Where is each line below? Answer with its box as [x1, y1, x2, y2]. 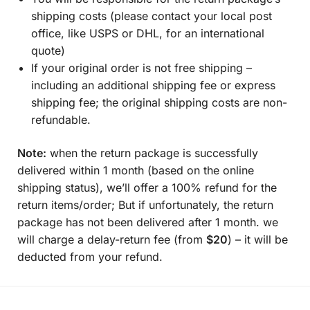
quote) [31, 44, 65, 58]
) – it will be [228, 232, 288, 247]
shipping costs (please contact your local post [31, 9, 272, 24]
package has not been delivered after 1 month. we [17, 215, 278, 230]
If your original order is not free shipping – [31, 61, 252, 75]
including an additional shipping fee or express [31, 78, 275, 93]
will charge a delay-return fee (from [17, 232, 206, 247]
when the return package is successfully [46, 146, 258, 161]
